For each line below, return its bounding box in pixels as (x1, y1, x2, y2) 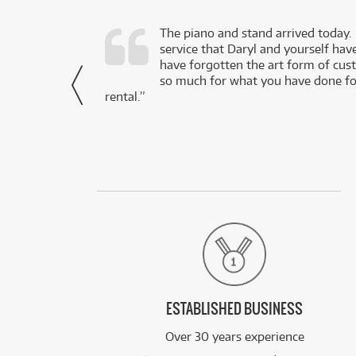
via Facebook (18, 73, 89, 89)
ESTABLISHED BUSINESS (166, 301, 304, 319)
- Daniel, (44, 57, 89, 73)
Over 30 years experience (164, 329, 304, 345)
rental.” (105, 89, 145, 105)
